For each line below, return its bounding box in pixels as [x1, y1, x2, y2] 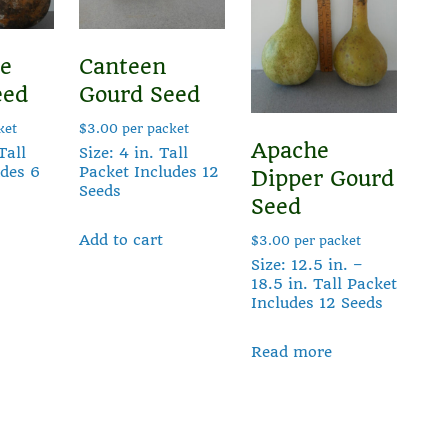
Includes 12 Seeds [250, 293, 383, 312]
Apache [250, 137, 329, 163]
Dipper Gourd [250, 165, 394, 191]
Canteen [78, 53, 166, 79]
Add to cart [78, 231, 163, 250]
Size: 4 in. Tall [78, 143, 188, 162]
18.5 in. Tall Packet [250, 274, 397, 293]
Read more [250, 343, 332, 362]
